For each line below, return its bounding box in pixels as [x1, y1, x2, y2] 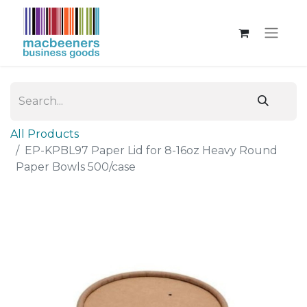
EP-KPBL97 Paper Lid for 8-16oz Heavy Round [25, 144, 278, 157]
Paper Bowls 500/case [16, 160, 136, 173]
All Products [10, 127, 79, 140]
